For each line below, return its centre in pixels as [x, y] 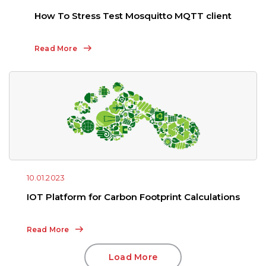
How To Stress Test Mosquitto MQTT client [133, 16]
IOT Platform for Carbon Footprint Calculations [133, 197]
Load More [133, 257]
